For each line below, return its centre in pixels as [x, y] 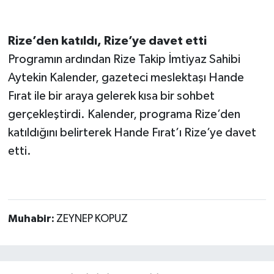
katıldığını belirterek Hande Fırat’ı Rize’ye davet [132, 132]
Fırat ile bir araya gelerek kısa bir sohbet [111, 96]
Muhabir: [32, 219]
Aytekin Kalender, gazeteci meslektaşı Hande [126, 77]
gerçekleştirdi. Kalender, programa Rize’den [124, 114]
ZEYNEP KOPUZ [92, 219]
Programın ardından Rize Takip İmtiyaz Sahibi [124, 59]
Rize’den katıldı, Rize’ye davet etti [107, 41]
